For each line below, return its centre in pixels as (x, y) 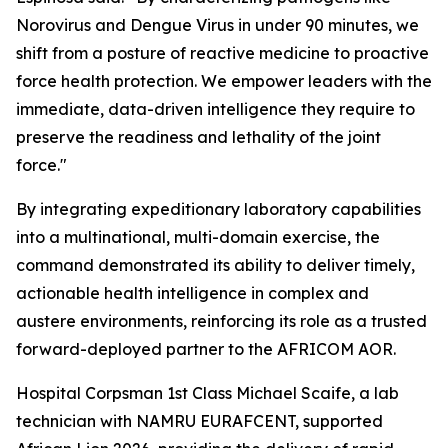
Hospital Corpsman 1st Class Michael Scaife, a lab (207, 393)
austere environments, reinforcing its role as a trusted (221, 321)
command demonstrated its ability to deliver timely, (215, 265)
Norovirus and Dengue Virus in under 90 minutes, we (217, 25)
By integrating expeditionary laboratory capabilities (218, 209)
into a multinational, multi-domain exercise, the (198, 237)
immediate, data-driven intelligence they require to (215, 109)
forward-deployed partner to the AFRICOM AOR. (206, 349)
